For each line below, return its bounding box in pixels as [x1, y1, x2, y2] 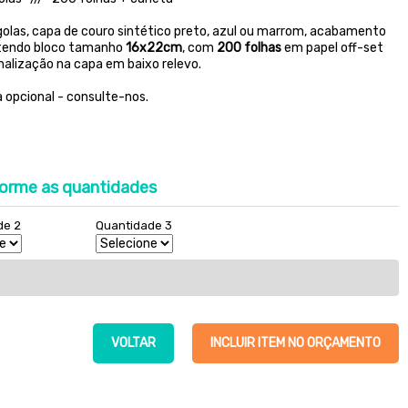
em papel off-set [280, 40, 383, 56]
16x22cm [125, 40, 182, 56]
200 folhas [216, 40, 281, 56]
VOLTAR [111, 335, 156, 351]
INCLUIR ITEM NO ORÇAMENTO [210, 335, 381, 351]
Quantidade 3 [96, 219, 173, 232]
